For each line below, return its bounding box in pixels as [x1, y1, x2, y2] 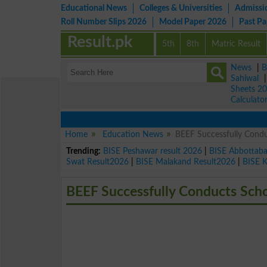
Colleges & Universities [139, 4, 222, 13]
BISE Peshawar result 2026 [103, 146, 203, 156]
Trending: [66, 146, 101, 156]
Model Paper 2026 [159, 17, 226, 26]
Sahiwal [231, 74, 259, 83]
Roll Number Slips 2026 [61, 17, 147, 26]
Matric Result [212, 39, 261, 48]
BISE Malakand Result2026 [136, 157, 236, 166]
